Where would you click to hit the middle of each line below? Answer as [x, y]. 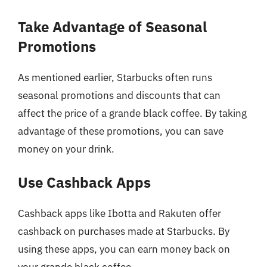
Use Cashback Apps [84, 182]
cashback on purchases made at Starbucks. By [124, 231]
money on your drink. [66, 149]
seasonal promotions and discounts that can [119, 95]
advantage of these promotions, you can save [121, 131]
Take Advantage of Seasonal [112, 27]
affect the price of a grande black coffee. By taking [132, 113]
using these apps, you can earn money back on [124, 249]
